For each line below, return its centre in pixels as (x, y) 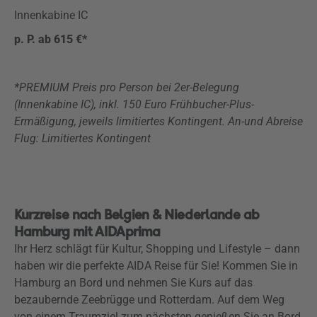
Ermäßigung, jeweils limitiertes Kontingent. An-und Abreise (158, 121)
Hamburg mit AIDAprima (87, 232)
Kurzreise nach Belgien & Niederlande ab (137, 215)
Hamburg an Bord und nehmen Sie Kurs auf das (133, 283)
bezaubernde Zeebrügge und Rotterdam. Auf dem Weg (149, 300)
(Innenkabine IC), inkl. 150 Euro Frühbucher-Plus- (134, 104)
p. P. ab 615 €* (51, 39)
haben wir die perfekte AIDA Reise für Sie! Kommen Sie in (156, 266)
